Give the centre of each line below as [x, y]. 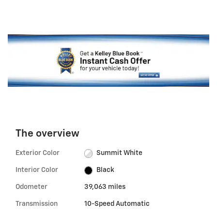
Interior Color [37, 170]
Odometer [31, 187]
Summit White [120, 153]
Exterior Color [38, 153]
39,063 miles [105, 187]
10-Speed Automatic [117, 204]
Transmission [37, 204]
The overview [47, 134]
